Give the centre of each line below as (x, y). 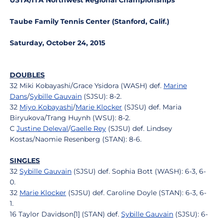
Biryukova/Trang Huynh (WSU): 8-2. (70, 118)
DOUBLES (27, 75)
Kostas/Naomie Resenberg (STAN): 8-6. (76, 139)
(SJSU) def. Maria (152, 107)
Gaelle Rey (88, 128)
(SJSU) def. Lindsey (139, 128)
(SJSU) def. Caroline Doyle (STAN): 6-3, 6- (136, 193)
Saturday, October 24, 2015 (57, 43)
